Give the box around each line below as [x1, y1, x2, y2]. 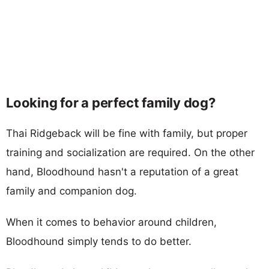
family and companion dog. [6, 184, 137, 197]
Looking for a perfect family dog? [6, 94, 216, 110]
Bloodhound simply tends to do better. [6, 235, 192, 247]
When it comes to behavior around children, [6, 216, 217, 228]
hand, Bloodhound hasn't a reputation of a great [6, 165, 238, 178]
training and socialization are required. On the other [6, 146, 255, 159]
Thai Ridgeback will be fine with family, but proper [6, 127, 247, 139]
